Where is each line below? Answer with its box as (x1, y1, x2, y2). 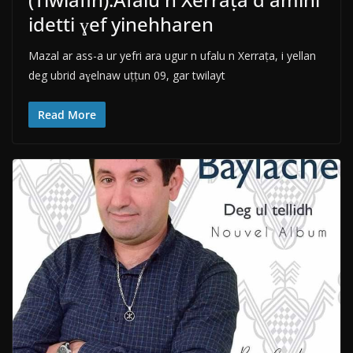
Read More (38, 107, 96, 123)
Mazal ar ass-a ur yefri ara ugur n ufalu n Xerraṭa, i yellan (28, 48, 316, 64)
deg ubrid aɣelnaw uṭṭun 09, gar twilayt (28, 68, 225, 84)
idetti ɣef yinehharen (28, 11, 214, 38)
